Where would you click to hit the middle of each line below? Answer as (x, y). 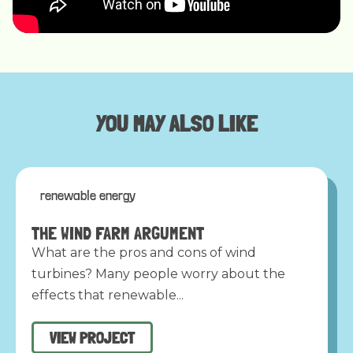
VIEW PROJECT (92, 337)
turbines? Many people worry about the (158, 273)
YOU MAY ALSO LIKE (176, 123)
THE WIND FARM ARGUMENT (118, 232)
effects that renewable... (108, 295)
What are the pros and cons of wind (144, 252)
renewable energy (88, 195)
